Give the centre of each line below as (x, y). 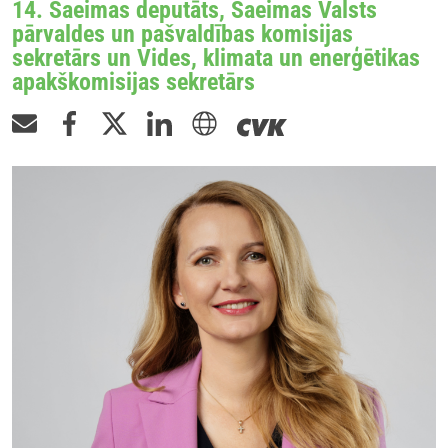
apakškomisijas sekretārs (133, 82)
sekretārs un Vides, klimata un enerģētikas (216, 58)
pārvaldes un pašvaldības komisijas (182, 34)
